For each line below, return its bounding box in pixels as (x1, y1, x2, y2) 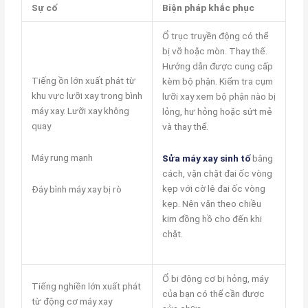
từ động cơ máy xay (31, 295, 112, 307)
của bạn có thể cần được (162, 287, 265, 299)
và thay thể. (162, 120, 208, 132)
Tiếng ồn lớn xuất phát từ (31, 74, 135, 86)
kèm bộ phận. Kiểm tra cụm (162, 75, 273, 87)
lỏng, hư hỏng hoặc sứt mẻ (162, 105, 272, 117)
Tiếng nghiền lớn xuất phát (31, 280, 141, 291)
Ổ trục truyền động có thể (162, 30, 268, 41)
